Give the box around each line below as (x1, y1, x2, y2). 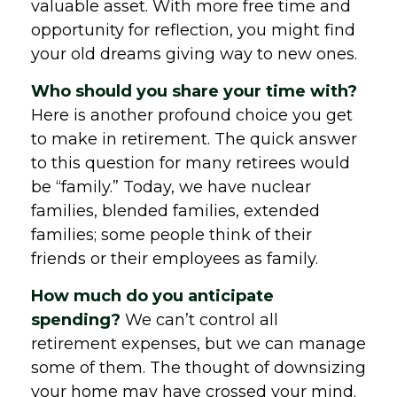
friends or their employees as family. (31, 249, 318, 269)
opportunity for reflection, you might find (31, 20, 355, 40)
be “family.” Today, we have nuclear (31, 177, 311, 197)
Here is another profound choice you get (31, 105, 353, 125)
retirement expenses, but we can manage (31, 334, 366, 354)
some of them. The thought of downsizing (31, 358, 366, 378)
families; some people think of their (31, 225, 312, 245)
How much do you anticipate (31, 286, 274, 306)
